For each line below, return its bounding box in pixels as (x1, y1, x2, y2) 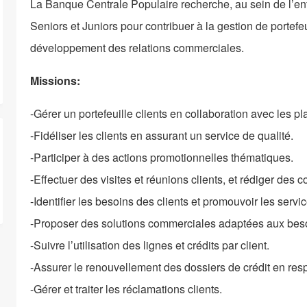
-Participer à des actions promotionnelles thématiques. (30, 149, 293, 165)
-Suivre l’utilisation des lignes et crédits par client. (30, 236, 269, 253)
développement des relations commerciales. (30, 39, 244, 56)
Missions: (30, 72, 80, 88)
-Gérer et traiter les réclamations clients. (30, 280, 222, 297)
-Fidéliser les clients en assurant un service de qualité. (30, 127, 293, 143)
